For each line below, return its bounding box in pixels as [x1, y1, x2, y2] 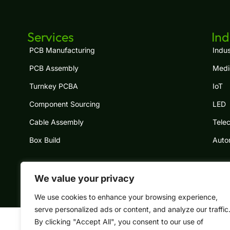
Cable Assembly [29, 118, 84, 126]
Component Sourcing [29, 100, 100, 108]
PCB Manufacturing [29, 46, 95, 54]
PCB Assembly [29, 64, 79, 72]
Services [27, 29, 74, 45]
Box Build [29, 136, 61, 144]
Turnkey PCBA [29, 82, 78, 90]
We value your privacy [34, 173, 135, 184]
